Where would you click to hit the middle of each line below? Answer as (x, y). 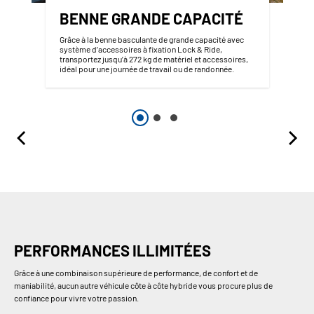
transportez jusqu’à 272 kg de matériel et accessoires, (153, 59)
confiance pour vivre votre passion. (76, 298)
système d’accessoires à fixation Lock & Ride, (141, 49)
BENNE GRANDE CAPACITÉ (151, 19)
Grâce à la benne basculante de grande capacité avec (151, 40)
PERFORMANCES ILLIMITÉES (112, 250)
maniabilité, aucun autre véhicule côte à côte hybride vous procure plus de (143, 285)
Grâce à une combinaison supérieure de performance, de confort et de (136, 272)
